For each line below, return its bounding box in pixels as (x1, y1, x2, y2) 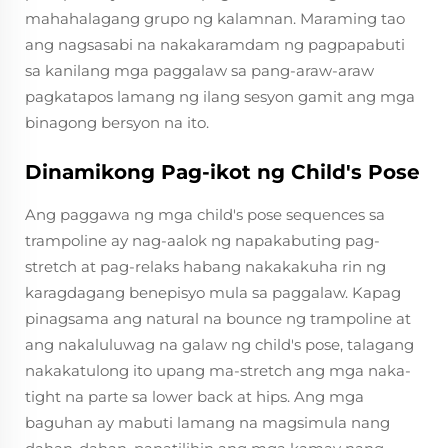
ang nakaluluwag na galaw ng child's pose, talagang (25, 335, 414, 354)
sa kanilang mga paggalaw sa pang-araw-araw (25, 61, 374, 80)
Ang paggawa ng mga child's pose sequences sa (25, 205, 385, 224)
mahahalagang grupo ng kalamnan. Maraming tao (25, 9, 405, 28)
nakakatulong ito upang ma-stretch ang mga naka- (25, 361, 411, 380)
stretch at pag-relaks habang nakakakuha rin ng (25, 257, 386, 276)
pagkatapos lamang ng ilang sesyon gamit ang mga (25, 87, 415, 106)
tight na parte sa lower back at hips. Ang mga (25, 387, 364, 406)
